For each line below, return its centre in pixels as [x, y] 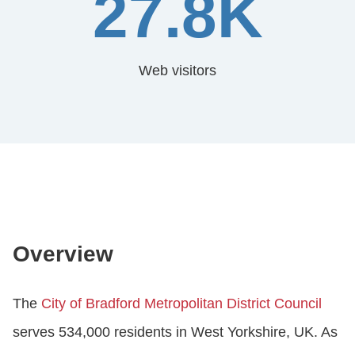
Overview [63, 254]
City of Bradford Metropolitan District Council [181, 303]
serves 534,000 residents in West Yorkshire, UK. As [175, 332]
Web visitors [177, 70]
